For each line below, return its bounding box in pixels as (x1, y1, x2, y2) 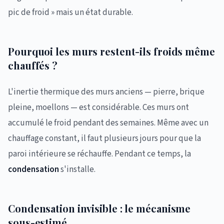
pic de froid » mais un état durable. (8, 6, 133, 18)
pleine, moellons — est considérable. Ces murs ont (8, 101, 189, 113)
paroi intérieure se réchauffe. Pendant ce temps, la (8, 148, 191, 160)
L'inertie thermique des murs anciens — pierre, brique (8, 86, 204, 98)
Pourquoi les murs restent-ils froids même (8, 44, 215, 58)
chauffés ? (8, 58, 58, 72)
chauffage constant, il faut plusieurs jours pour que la (8, 132, 201, 144)
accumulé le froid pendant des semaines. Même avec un (8, 117, 208, 129)
